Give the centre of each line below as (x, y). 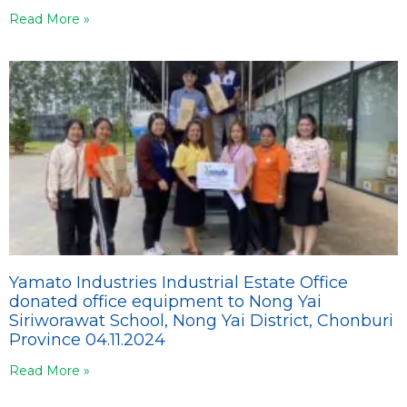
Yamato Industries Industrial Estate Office (179, 282)
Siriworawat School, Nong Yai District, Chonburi (201, 320)
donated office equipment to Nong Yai (165, 301)
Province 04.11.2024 (87, 339)
